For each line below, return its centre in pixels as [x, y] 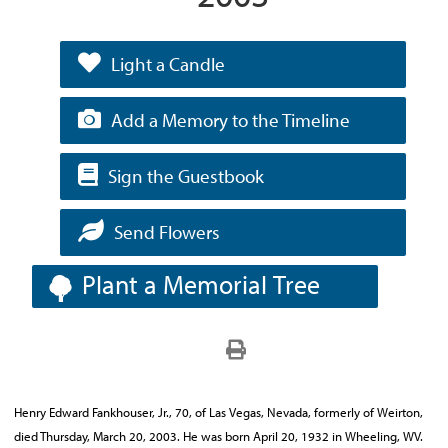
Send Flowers [167, 232]
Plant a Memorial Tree [201, 284]
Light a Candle [168, 64]
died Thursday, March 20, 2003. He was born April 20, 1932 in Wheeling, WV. [218, 436]
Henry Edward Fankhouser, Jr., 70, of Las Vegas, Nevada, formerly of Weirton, [218, 412]
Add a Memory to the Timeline [231, 120]
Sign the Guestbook [186, 176]
